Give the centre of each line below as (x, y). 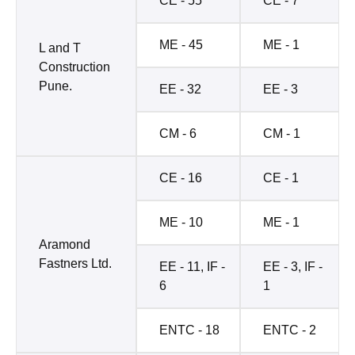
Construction (74, 67)
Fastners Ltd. (75, 263)
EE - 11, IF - (192, 266)
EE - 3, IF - (293, 266)
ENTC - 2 (290, 330)
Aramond (65, 244)
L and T (60, 48)
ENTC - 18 (189, 330)
